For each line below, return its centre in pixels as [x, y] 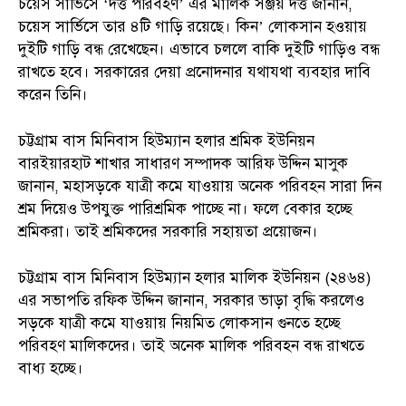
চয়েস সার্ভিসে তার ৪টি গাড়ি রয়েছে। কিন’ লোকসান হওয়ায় [193, 26]
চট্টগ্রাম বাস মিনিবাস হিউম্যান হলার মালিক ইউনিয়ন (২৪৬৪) [194, 277]
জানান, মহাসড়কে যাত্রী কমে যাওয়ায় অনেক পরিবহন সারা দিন [200, 186]
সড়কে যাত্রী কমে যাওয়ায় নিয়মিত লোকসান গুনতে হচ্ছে [179, 323]
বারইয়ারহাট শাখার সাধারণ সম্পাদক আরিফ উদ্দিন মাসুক [183, 163]
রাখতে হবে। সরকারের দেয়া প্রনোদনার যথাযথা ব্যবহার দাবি [194, 72]
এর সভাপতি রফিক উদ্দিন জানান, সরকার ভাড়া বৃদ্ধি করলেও [191, 300]
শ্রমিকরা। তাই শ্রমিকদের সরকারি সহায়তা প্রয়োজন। [168, 231]
